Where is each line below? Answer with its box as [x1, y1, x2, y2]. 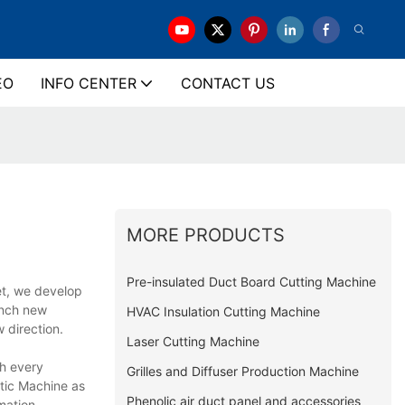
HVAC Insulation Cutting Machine [127, 303, 321, 319]
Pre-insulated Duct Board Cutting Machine [127, 273, 377, 289]
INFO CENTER [40, 74, 137, 92]
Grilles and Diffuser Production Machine [127, 363, 360, 379]
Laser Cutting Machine [127, 333, 260, 349]
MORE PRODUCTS [127, 223, 286, 246]
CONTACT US [180, 74, 275, 92]
